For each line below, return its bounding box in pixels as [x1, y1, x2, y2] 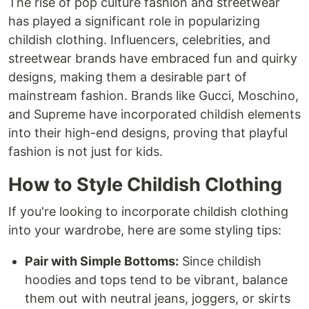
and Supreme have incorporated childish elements [8, 107, 301, 121]
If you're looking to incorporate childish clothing [8, 204, 288, 219]
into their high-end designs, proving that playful [8, 126, 288, 140]
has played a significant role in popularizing [8, 14, 260, 28]
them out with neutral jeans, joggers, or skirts [25, 291, 290, 306]
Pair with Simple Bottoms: [25, 254, 179, 268]
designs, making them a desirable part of [8, 70, 247, 84]
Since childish [179, 254, 261, 268]
